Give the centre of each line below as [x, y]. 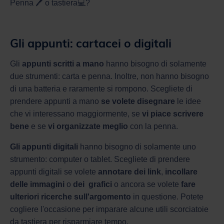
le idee [188, 101]
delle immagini [37, 184]
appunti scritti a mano [63, 63]
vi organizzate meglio [88, 126]
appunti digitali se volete [53, 171]
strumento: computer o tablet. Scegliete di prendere [100, 159]
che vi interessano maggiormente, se [76, 113]
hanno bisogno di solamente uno [137, 146]
